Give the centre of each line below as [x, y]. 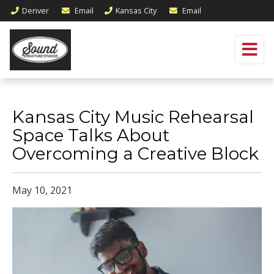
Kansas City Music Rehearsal [133, 117]
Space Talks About [91, 135]
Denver [35, 10]
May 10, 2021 [42, 190]
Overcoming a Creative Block [135, 154]
